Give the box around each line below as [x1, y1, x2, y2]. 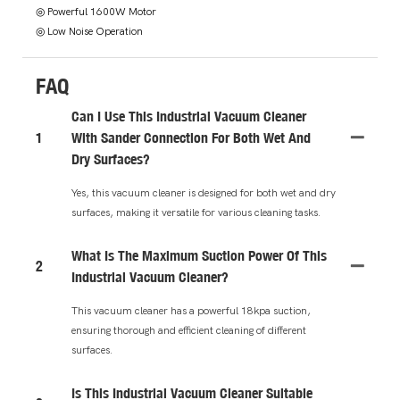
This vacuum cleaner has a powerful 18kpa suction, [71, 304, 311, 317]
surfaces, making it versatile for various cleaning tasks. [71, 205, 321, 219]
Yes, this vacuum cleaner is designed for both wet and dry [71, 186, 336, 199]
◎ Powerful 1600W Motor [36, 5, 156, 19]
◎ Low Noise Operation [36, 25, 143, 38]
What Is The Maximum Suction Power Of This [71, 246, 327, 264]
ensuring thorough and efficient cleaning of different [71, 323, 306, 337]
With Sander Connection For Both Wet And [71, 128, 311, 146]
